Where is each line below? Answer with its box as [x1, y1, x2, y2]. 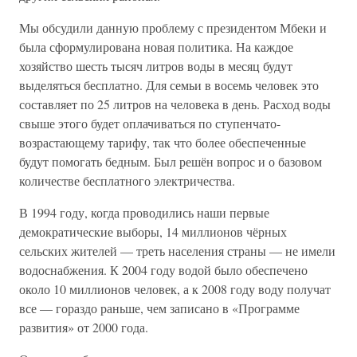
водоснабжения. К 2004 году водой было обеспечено [19, 261, 308, 278]
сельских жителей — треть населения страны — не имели [19, 242, 335, 259]
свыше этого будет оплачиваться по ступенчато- [19, 115, 280, 131]
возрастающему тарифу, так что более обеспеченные [19, 134, 306, 151]
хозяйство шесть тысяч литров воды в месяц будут [19, 57, 292, 74]
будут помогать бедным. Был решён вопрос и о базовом [19, 153, 322, 170]
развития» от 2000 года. [19, 319, 148, 335]
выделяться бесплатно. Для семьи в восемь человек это [19, 76, 319, 93]
